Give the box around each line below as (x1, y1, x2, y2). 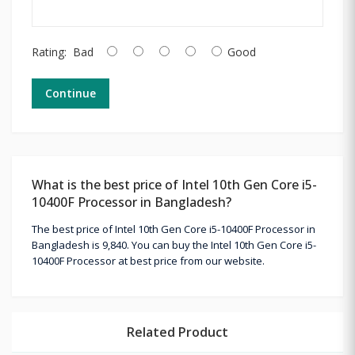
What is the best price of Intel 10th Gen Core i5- (32, 175, 317, 193)
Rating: (32, 44, 67, 59)
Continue (45, 85, 96, 101)
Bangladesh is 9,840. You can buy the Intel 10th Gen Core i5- (32, 237, 316, 252)
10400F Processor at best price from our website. (32, 253, 265, 268)
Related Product (127, 323, 228, 341)
